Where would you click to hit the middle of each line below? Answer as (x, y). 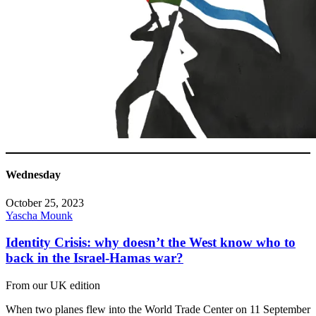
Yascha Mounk (39, 215)
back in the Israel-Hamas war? (95, 258)
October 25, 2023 (45, 202)
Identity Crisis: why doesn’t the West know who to (151, 243)
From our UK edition (53, 286)
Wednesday (33, 175)
